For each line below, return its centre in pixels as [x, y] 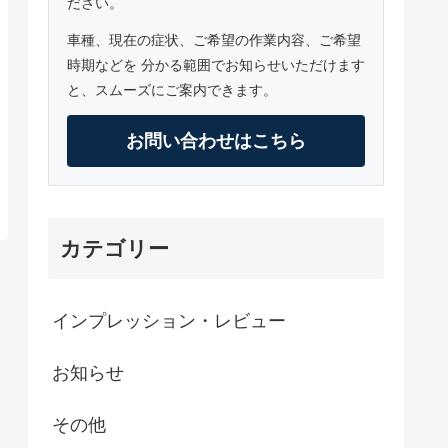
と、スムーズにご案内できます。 [172, 89]
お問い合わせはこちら [216, 140]
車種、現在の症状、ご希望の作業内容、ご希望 [214, 39]
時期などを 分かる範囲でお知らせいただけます [216, 64]
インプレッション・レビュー [169, 321]
